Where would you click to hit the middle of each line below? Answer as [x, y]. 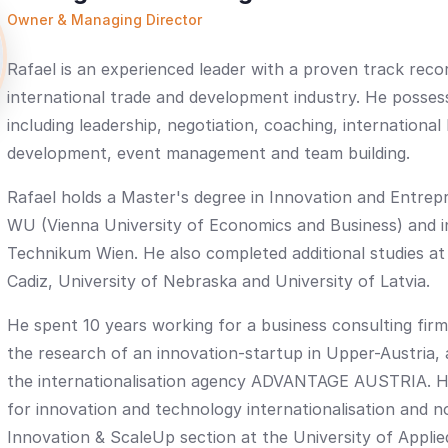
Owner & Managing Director [104, 19]
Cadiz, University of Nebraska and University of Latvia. [218, 281]
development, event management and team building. [208, 153]
